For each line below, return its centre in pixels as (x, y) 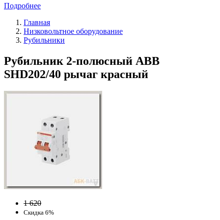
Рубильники (44, 40)
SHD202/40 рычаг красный (76, 74)
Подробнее (22, 5)
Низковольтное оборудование (73, 31)
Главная (37, 22)
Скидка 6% (39, 212)
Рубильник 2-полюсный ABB (82, 61)
